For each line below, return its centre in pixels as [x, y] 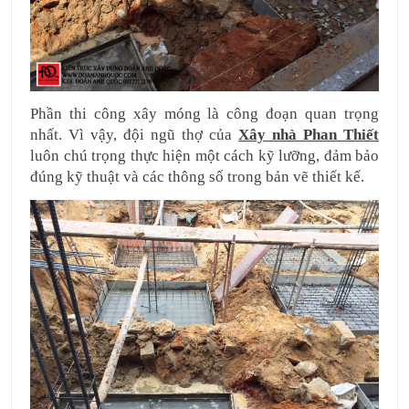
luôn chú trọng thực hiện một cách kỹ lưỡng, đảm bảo [204, 156]
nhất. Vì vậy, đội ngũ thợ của [134, 135]
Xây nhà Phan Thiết [309, 135]
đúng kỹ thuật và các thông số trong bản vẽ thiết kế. [197, 177]
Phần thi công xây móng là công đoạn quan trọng [204, 114]
